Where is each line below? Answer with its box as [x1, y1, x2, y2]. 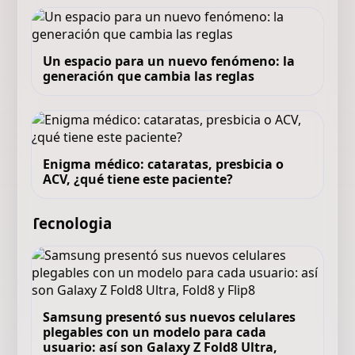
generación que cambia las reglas [43, 67, 255, 85]
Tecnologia [31, 213, 113, 233]
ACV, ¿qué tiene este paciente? [43, 170, 234, 188]
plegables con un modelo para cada [43, 323, 267, 341]
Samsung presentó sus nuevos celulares [43, 308, 296, 326]
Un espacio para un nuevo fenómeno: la [43, 52, 296, 70]
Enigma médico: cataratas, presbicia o [43, 155, 284, 173]
